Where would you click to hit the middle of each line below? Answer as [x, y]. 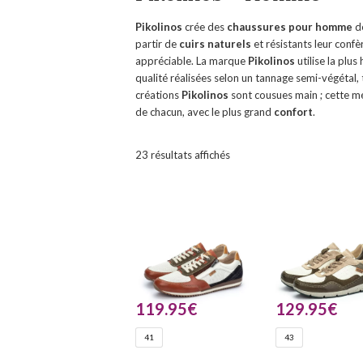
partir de [157, 44]
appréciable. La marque [192, 61]
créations [158, 95]
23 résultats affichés [183, 155]
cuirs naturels [215, 44]
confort [293, 112]
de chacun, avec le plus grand [205, 112]
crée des [203, 27]
